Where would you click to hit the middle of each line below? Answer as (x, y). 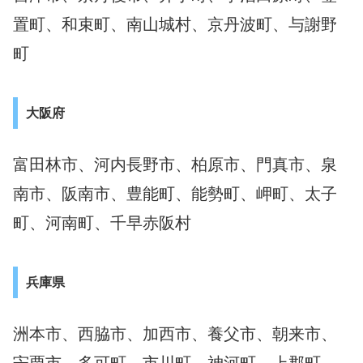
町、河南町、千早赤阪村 (102, 223)
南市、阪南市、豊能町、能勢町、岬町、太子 (175, 194)
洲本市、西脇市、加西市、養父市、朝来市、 (175, 334)
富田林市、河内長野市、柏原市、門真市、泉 (175, 165)
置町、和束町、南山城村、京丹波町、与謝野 (175, 25)
